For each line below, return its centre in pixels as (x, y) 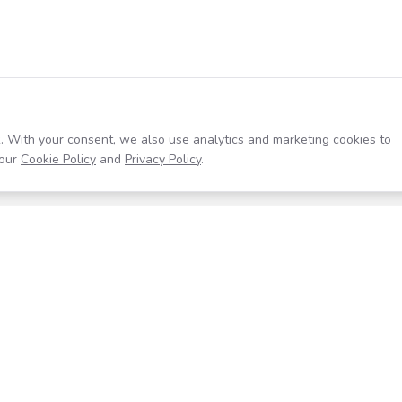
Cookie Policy (58, 159)
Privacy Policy (163, 159)
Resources (139, 348)
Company (359, 348)
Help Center (138, 385)
